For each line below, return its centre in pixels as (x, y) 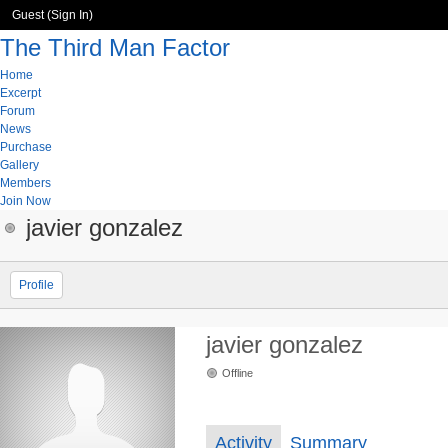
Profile (36, 285)
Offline (237, 373)
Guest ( (31, 15)
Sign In (70, 15)
